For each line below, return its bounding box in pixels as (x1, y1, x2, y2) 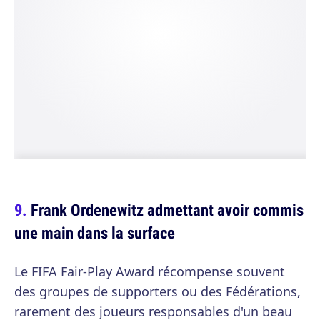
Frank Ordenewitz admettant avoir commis (31, 198, 304, 221)
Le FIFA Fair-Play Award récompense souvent (14, 262, 285, 280)
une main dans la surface (14, 221, 175, 244)
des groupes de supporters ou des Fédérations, (14, 282, 301, 300)
